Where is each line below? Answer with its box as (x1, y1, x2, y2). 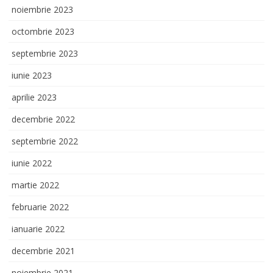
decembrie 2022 (12, 113, 75, 125)
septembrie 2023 (12, 47, 78, 59)
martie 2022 (12, 179, 59, 191)
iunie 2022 (12, 157, 52, 169)
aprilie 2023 (12, 91, 57, 103)
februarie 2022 (12, 200, 69, 213)
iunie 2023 (12, 69, 52, 81)
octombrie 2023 (12, 25, 74, 37)
